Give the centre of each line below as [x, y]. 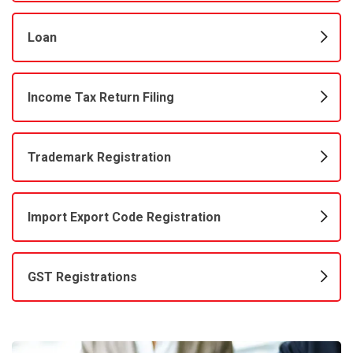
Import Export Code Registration [124, 217]
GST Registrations [82, 277]
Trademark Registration [99, 158]
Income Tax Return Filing [101, 98]
